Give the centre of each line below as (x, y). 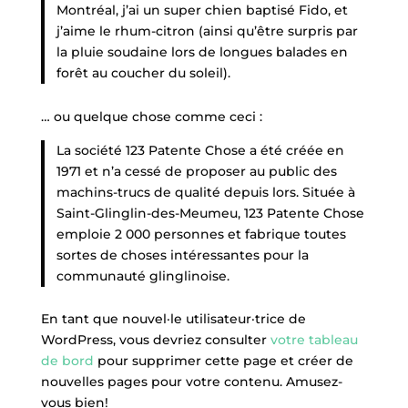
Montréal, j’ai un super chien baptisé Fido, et (203, 10)
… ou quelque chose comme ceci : (151, 116)
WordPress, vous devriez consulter (155, 340)
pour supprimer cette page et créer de (223, 361)
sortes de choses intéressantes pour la (183, 255)
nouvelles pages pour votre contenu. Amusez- (191, 382)
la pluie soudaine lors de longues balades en (203, 52)
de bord (67, 361)
